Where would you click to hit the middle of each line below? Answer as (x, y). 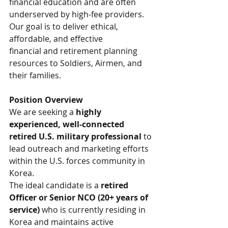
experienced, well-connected (68, 124)
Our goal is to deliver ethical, (65, 26)
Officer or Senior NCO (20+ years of (80, 197)
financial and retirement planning (74, 51)
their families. (35, 75)
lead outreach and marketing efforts (80, 149)
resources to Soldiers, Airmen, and (77, 63)
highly (90, 112)
